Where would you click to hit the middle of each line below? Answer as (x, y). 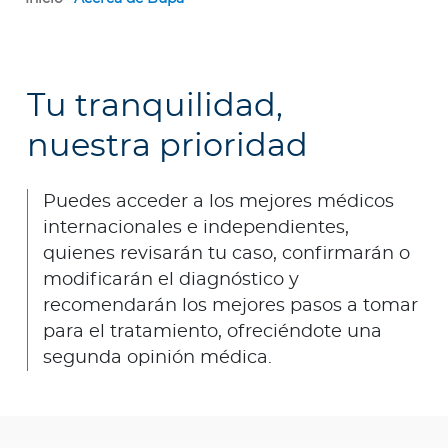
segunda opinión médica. (157, 358)
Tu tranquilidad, (155, 106)
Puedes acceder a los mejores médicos (218, 202)
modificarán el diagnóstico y (171, 280)
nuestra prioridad (167, 146)
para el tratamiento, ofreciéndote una (212, 332)
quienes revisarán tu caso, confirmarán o (226, 254)
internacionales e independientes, (196, 228)
